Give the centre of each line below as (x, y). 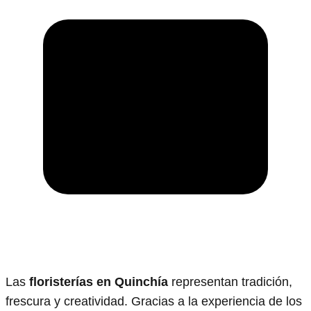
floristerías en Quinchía (99, 281)
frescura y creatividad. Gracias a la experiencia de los (154, 301)
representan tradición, (230, 281)
